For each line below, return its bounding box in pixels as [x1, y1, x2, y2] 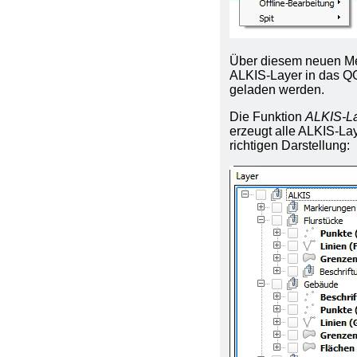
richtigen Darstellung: [229, 138, 351, 152]
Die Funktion [229, 109, 306, 124]
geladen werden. [229, 82, 325, 96]
